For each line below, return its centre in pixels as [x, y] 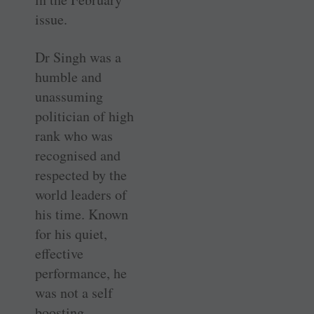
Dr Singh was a [78, 57]
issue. [51, 19]
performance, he [81, 273]
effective [59, 253]
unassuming [69, 96]
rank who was [74, 135]
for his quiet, [71, 233]
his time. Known [82, 214]
